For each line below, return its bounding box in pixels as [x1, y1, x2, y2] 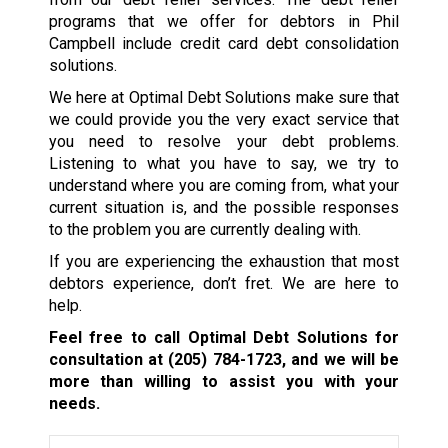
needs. [48, 393, 100, 413]
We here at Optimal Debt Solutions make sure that [48, 87, 400, 107]
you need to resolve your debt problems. [48, 131, 400, 151]
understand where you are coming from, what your [48, 175, 400, 195]
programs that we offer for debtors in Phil [48, 11, 400, 31]
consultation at [48, 349, 169, 369]
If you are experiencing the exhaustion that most [48, 251, 400, 271]
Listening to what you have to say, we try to [48, 153, 400, 173]
